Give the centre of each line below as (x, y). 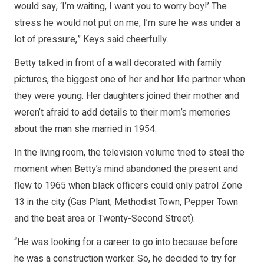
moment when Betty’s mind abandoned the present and (126, 169)
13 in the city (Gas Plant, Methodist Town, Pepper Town (126, 202)
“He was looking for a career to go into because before (126, 242)
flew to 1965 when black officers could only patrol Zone (128, 186)
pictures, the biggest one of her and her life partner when (130, 80)
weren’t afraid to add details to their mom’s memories (122, 113)
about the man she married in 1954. (85, 129)
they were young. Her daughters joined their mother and (127, 96)
